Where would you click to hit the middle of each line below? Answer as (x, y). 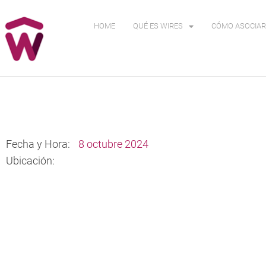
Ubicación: (30, 161)
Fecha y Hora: (39, 144)
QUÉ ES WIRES (158, 26)
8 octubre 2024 (113, 144)
